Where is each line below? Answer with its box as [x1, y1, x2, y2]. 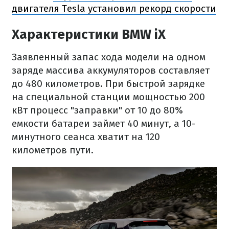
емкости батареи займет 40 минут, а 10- [12, 118, 195, 129]
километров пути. [12, 144, 94, 156]
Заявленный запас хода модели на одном [12, 51, 205, 63]
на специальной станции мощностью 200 [12, 91, 205, 103]
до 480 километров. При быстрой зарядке [12, 78, 205, 89]
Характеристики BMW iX [12, 27, 166, 42]
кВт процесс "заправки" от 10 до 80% [12, 104, 183, 116]
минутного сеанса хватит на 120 [12, 131, 160, 143]
